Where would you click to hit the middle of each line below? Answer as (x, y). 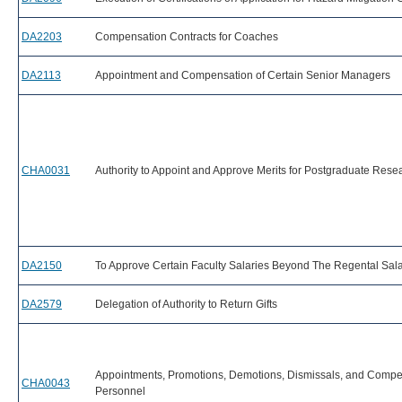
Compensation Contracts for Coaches (187, 37)
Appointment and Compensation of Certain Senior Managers (243, 75)
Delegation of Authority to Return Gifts (186, 304)
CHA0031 (46, 170)
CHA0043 (46, 383)
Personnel (120, 391)
